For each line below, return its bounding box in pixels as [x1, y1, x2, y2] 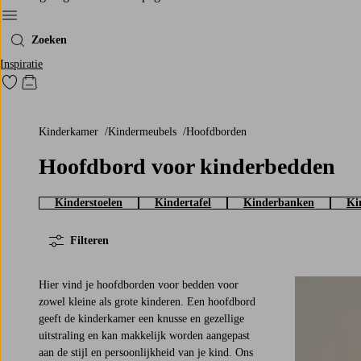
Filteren [70, 234, 109, 247]
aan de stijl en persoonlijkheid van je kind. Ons [39, 346, 253, 359]
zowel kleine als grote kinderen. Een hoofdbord [39, 295, 255, 308]
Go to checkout [28, 81, 103, 93]
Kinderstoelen [55, 196, 122, 209]
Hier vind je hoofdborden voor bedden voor [39, 278, 239, 291]
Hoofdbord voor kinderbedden [39, 153, 335, 179]
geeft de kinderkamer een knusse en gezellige [39, 312, 244, 325]
